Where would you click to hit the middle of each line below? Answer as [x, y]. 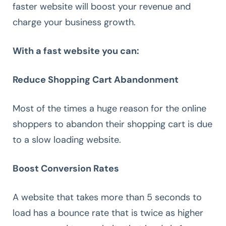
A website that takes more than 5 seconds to [107, 197]
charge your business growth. [74, 22]
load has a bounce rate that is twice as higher [108, 213]
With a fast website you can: [76, 51]
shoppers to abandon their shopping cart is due [112, 124]
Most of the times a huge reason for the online [109, 108]
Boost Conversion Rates [66, 168]
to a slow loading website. [67, 139]
